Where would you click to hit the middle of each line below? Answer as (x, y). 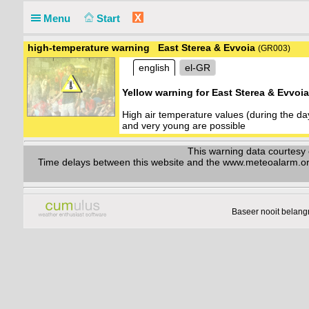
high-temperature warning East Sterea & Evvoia (141, 48)
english (154, 68)
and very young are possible (184, 126)
